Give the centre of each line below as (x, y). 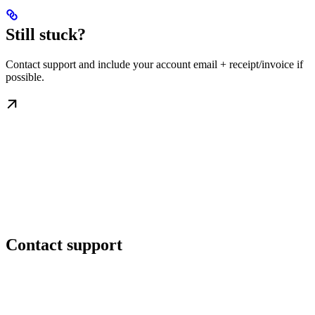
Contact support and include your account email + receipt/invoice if (154, 65)
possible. (25, 77)
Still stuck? (46, 35)
